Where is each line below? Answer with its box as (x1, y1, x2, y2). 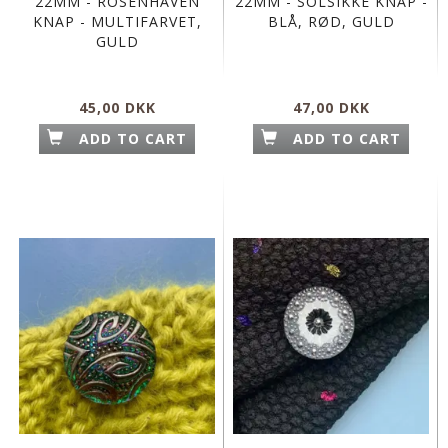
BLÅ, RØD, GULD (267, 12, 395, 32)
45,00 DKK (78, 98, 156, 118)
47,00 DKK (292, 98, 370, 118)
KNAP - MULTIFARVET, (32, 12, 202, 32)
